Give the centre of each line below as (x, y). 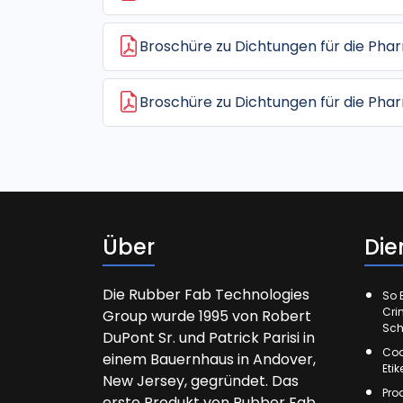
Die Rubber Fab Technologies (206, 294)
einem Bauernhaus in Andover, (209, 359)
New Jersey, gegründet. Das (201, 381)
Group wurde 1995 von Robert (207, 316)
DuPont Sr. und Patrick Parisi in (209, 337)
